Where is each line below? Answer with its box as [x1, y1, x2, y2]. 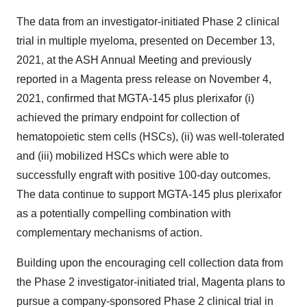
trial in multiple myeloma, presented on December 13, [16, 35, 275, 47]
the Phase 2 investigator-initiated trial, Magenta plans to [16, 276, 285, 288]
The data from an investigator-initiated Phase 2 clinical [16, 16, 280, 27]
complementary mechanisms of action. [16, 227, 202, 238]
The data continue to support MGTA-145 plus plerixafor [16, 188, 282, 200]
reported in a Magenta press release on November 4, [16, 73, 271, 85]
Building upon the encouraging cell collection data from [16, 257, 283, 269]
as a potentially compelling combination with [16, 208, 231, 219]
